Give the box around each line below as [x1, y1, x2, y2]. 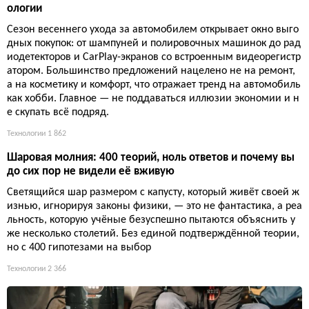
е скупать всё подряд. [7, 106, 109, 118]
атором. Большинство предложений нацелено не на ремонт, [7, 65, 295, 77]
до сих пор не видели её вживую [7, 165, 175, 177]
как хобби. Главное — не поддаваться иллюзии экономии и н [7, 92, 299, 104]
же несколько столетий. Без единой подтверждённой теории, [7, 228, 299, 239]
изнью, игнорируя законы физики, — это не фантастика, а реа [7, 200, 302, 212]
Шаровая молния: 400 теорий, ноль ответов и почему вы [7, 151, 295, 163]
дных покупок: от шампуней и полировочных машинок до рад [7, 37, 301, 49]
